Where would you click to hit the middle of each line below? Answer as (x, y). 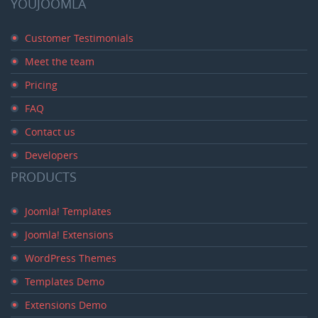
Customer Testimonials (79, 38)
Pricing (41, 85)
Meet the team (60, 61)
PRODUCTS (44, 177)
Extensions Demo (66, 305)
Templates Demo (65, 281)
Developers (51, 155)
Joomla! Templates (68, 211)
